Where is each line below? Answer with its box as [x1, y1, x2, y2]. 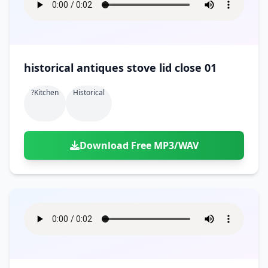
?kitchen [31, 87, 59, 98]
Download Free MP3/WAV [79, 139, 199, 152]
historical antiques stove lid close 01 [24, 60, 217, 75]
